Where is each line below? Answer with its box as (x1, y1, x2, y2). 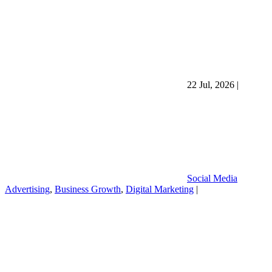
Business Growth (55, 183, 121, 194)
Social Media (187, 172, 237, 183)
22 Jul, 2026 (187, 79, 237, 90)
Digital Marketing (126, 183, 194, 194)
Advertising (5, 183, 50, 194)
